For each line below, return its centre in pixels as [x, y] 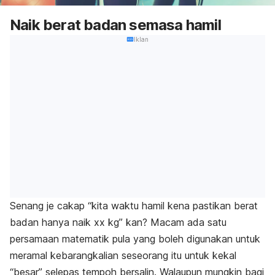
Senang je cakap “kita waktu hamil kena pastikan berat [134, 206]
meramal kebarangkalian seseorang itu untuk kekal [123, 256]
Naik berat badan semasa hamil [115, 25]
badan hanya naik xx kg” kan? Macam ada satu [118, 223]
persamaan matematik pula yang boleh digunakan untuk [135, 239]
